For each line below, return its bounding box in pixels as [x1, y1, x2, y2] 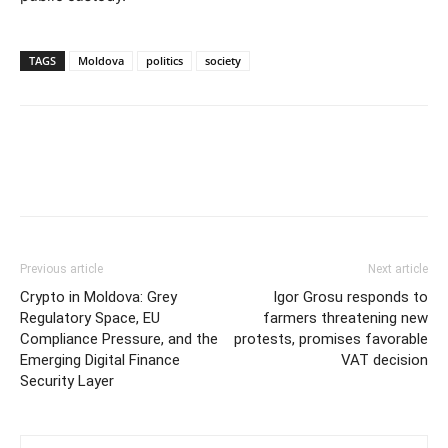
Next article [368, 262, 428, 277]
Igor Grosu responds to [273, 288, 428, 307]
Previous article [20, 262, 103, 277]
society [205, 53, 241, 69]
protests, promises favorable [234, 330, 428, 349]
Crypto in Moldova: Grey [20, 288, 177, 307]
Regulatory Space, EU [20, 309, 160, 328]
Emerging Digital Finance [20, 351, 180, 370]
